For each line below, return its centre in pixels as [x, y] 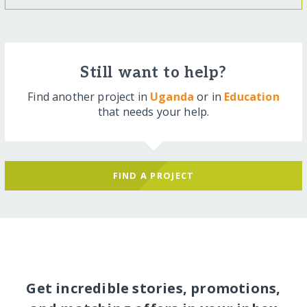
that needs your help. [153, 112]
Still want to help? [153, 73]
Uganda [172, 97]
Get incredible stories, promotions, [153, 288]
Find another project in [89, 97]
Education [252, 97]
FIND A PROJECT [153, 176]
